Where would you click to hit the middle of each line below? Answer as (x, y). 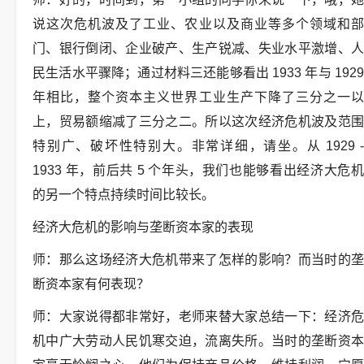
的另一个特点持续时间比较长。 (123, 195)
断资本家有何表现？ (91, 284)
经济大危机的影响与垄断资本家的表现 (143, 227)
